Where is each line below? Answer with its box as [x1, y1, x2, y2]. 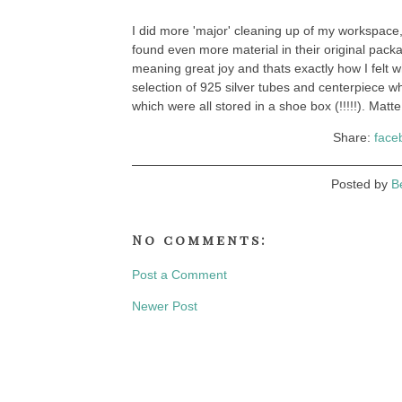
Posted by [331, 177, 391, 191]
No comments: [132, 231, 267, 249]
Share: [332, 130, 374, 144]
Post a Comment [132, 267, 227, 282]
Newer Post [132, 299, 197, 313]
